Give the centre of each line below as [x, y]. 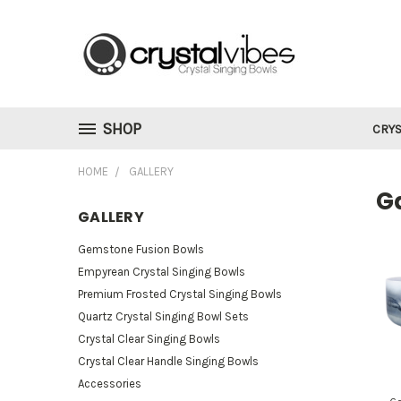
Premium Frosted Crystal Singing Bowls [180, 294]
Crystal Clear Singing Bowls [149, 338]
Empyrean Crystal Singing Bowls [162, 271]
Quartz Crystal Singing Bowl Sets [163, 316]
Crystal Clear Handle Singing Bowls [168, 361]
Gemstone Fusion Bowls [141, 249]
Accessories [110, 383]
